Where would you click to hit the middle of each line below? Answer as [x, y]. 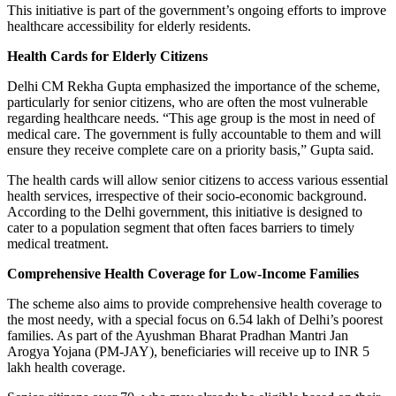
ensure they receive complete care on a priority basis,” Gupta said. [190, 149]
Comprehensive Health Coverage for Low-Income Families [183, 273]
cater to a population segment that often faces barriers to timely [181, 227]
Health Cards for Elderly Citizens [107, 56]
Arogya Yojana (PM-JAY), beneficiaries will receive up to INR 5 [188, 351]
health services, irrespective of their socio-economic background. [187, 195]
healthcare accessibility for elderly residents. [129, 26]
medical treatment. [58, 243]
